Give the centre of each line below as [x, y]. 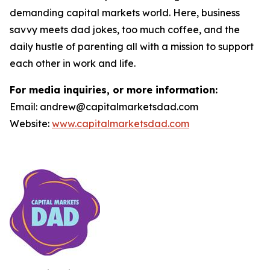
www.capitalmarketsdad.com [121, 124]
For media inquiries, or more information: [114, 90]
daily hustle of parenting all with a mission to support [132, 46]
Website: [31, 124]
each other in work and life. [73, 63]
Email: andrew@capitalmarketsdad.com [104, 107]
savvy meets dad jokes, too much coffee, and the [125, 30]
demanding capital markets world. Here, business [125, 13]
